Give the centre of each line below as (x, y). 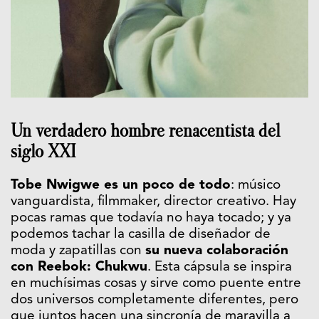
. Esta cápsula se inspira (220, 267)
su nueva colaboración (217, 251)
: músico (256, 185)
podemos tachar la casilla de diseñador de (141, 234)
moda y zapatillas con (78, 251)
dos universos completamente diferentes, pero (155, 300)
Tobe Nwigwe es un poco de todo (121, 185)
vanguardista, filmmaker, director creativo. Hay (153, 202)
